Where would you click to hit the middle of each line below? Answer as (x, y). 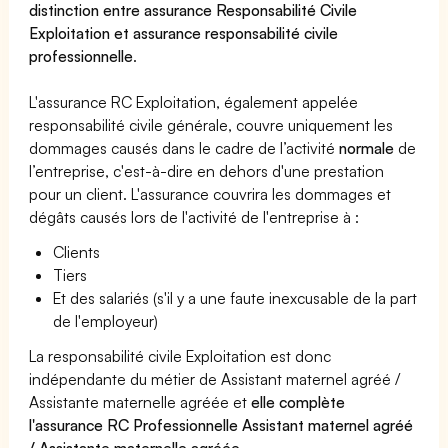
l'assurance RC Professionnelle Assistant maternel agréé (221, 424)
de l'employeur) (106, 320)
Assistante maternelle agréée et (140, 401)
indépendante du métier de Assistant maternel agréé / (215, 378)
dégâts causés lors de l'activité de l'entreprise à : (194, 216)
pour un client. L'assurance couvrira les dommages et (210, 193)
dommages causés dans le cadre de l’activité (184, 147)
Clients (76, 251)
